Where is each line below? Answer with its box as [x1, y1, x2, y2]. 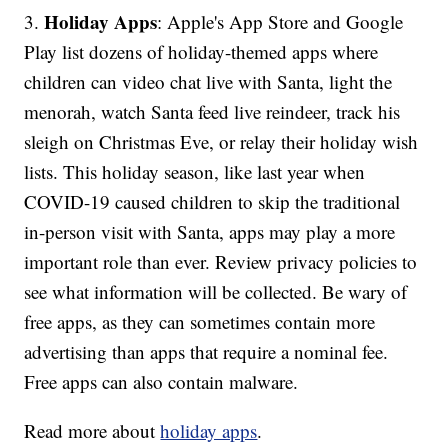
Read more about [24, 418, 161, 444]
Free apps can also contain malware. [24, 369, 299, 395]
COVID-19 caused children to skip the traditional [24, 189, 401, 215]
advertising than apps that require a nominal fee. [24, 339, 389, 365]
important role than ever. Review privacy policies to [24, 249, 418, 275]
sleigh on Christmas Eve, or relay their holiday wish [24, 129, 419, 155]
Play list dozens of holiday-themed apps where [24, 39, 379, 65]
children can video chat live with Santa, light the [24, 69, 393, 95]
